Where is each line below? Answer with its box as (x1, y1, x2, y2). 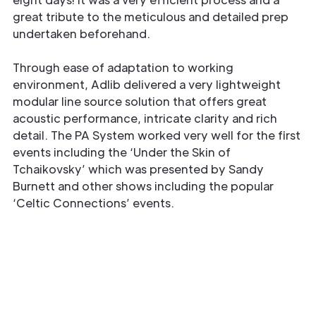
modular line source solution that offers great (13, 93, 267, 109)
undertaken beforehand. (13, 25, 150, 41)
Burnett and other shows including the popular (13, 178, 274, 193)
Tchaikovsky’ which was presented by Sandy (13, 161, 264, 176)
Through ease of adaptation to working (13, 59, 233, 75)
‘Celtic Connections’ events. (13, 195, 174, 210)
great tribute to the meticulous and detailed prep (13, 8, 288, 24)
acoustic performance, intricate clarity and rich (13, 110, 277, 126)
